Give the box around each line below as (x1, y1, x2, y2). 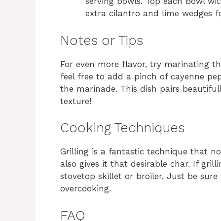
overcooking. (60, 184, 111, 194)
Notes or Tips (60, 32, 143, 48)
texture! (60, 96, 91, 106)
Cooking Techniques (60, 120, 184, 136)
